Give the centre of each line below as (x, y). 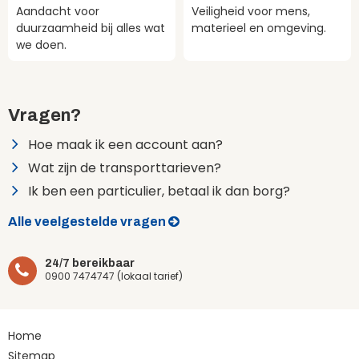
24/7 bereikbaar (90, 263)
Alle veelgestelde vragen (87, 221)
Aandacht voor (58, 11)
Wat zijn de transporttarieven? (125, 167)
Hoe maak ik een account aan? (125, 144)
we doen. (41, 44)
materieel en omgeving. (259, 28)
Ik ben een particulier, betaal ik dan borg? (159, 191)
